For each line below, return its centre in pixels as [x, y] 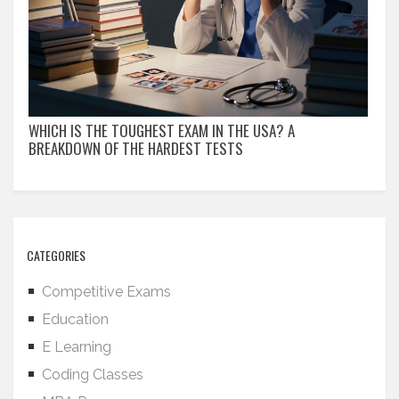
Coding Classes [93, 374]
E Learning [77, 346]
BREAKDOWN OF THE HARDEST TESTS [136, 148]
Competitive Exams [106, 291]
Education [75, 319]
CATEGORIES [56, 255]
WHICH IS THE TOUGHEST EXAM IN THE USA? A [162, 130]
